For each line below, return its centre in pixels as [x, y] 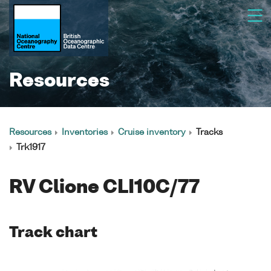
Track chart [53, 233]
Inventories [85, 132]
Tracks [209, 132]
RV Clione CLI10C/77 [104, 188]
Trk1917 [31, 148]
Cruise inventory [152, 132]
